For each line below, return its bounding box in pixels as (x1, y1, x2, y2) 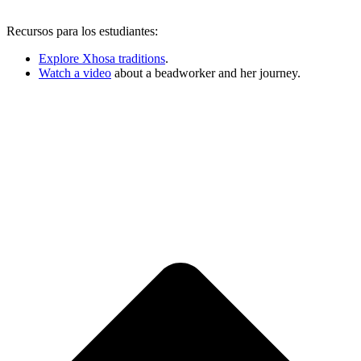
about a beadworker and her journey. (111, 65, 301, 80)
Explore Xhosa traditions (39, 51, 165, 65)
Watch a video (39, 65, 111, 80)
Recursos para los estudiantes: (6, 23, 158, 38)
